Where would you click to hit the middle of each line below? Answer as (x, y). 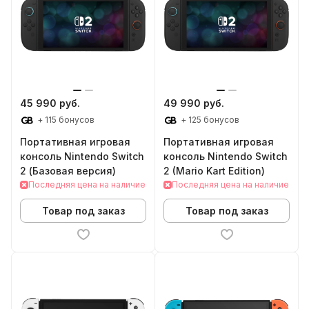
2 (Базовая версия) (68, 171)
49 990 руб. (194, 103)
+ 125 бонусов (209, 120)
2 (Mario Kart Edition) (214, 171)
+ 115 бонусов (65, 120)
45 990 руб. (50, 103)
